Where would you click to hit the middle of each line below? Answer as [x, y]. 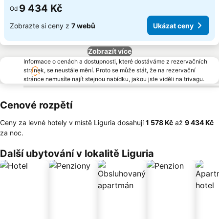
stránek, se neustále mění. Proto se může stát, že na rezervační [109, 70]
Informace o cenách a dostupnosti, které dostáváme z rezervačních [115, 61]
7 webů [83, 25]
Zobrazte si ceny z [41, 25]
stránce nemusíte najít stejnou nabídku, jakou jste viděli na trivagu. [114, 79]
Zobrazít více [109, 51]
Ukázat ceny [173, 25]
